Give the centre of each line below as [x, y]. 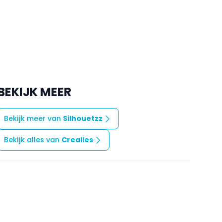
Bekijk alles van [32, 140]
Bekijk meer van [33, 119]
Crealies [77, 140]
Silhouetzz [83, 119]
